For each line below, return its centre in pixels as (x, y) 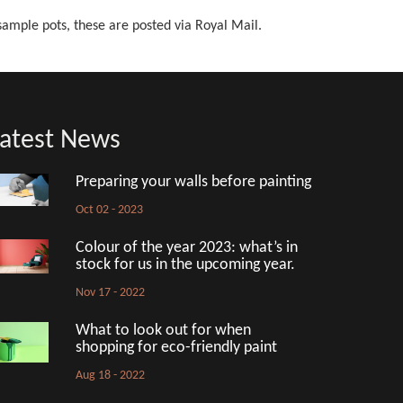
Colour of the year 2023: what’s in (186, 248)
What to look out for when (163, 331)
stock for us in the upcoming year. (185, 265)
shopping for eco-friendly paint (176, 348)
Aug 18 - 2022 (110, 376)
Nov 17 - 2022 (110, 293)
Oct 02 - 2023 (109, 210)
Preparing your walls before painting (193, 182)
